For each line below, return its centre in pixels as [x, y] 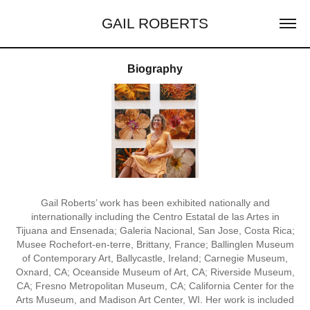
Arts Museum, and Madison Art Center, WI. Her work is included [155, 299]
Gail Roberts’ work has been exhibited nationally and [155, 202]
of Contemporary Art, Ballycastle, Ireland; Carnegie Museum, [155, 258]
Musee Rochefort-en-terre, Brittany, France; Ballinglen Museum [155, 244]
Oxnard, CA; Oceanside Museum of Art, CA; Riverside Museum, [155, 272]
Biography [155, 69]
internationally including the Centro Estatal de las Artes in [155, 216]
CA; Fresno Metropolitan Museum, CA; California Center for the [155, 285]
